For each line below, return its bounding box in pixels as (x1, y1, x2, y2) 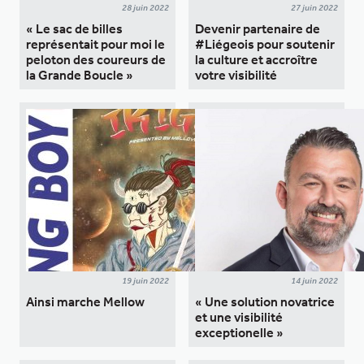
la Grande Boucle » (26, 67, 133, 83)
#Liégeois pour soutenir (195, 36, 335, 52)
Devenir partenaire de (195, 20, 320, 37)
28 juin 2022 (122, 2, 169, 13)
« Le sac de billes (26, 20, 123, 37)
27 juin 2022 (291, 2, 338, 13)
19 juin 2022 (122, 275, 169, 286)
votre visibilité (195, 67, 277, 83)
